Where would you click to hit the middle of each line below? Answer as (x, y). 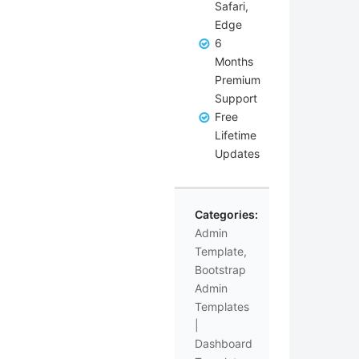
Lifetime (235, 135)
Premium (237, 80)
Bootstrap (220, 270)
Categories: (226, 214)
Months (234, 61)
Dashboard (223, 343)
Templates (222, 307)
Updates (237, 153)
